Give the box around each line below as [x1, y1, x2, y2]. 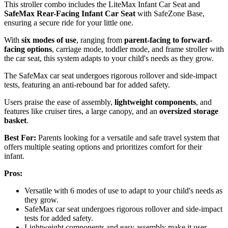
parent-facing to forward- [124, 36, 212, 45]
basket [4, 116, 26, 125]
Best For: [4, 133, 36, 142]
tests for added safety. [24, 214, 93, 223]
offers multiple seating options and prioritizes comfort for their [4, 142, 202, 152]
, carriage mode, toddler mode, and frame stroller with [52, 45, 224, 54]
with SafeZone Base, [135, 9, 205, 18]
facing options [4, 45, 52, 54]
